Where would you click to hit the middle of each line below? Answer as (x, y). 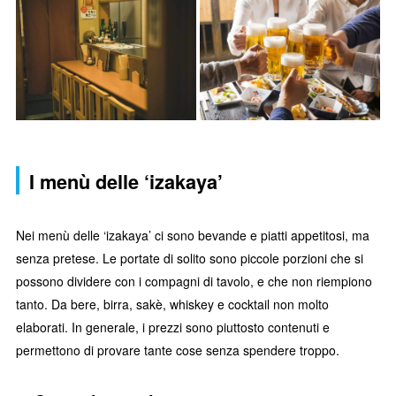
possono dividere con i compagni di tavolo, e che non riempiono (194, 281)
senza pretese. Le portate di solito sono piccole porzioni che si (190, 258)
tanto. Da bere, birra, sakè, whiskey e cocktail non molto (172, 304)
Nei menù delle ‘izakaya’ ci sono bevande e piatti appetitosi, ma (193, 235)
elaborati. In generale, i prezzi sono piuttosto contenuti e (173, 327)
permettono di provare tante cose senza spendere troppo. (178, 350)
